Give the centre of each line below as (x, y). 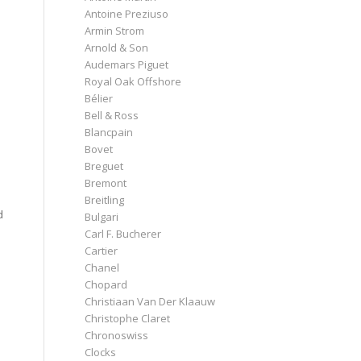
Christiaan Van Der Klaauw (150, 301)
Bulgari (102, 216)
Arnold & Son (117, 47)
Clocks (101, 352)
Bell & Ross (112, 115)
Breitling (105, 199)
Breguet (104, 166)
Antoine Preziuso (127, 13)
